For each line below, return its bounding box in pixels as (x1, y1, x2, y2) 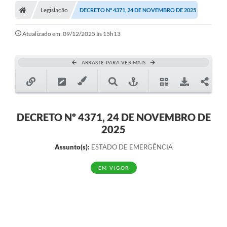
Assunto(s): (54, 142, 90, 151)
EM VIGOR (98, 165, 129, 171)
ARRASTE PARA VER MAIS (81, 59, 146, 65)
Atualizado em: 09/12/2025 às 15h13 (22, 29, 121, 37)
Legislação (41, 6, 68, 14)
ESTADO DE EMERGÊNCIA (89, 142, 173, 151)
